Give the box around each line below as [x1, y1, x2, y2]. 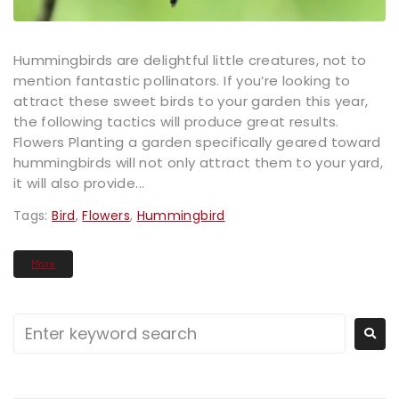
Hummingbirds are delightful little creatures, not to [13, 51, 367, 70]
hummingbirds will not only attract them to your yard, [13, 153, 384, 173]
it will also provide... [13, 174, 145, 193]
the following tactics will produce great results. [13, 112, 339, 132]
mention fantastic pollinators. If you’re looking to [13, 71, 351, 91]
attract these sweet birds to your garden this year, [13, 92, 369, 111]
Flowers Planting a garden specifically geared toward [13, 133, 381, 152]
